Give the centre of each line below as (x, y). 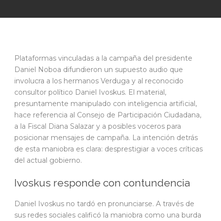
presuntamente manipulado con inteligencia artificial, (106, 104)
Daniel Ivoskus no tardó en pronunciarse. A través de (104, 204)
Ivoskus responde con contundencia (102, 183)
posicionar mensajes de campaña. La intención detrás (106, 138)
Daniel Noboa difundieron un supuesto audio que (99, 70)
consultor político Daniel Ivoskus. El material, (90, 92)
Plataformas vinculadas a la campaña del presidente (103, 58)
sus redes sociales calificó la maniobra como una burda (108, 215)
